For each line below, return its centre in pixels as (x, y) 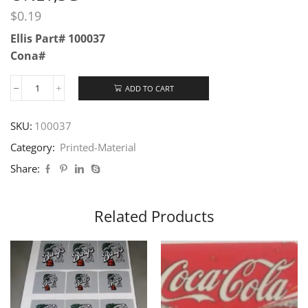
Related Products (154, 217)
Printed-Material (98, 147)
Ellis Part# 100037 (58, 38)
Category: (34, 147)
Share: (25, 169)
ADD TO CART (149, 88)
